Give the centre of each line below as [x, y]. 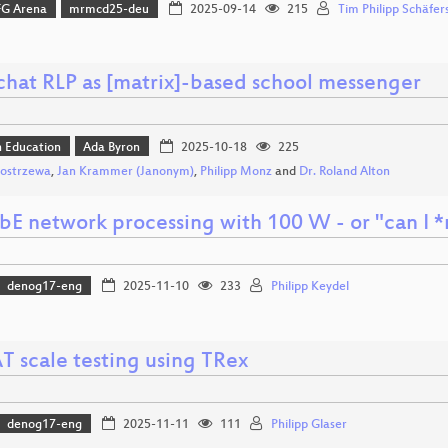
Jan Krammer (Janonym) [125, 171]
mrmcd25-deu [109, 9]
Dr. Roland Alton [344, 171]
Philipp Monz [236, 171]
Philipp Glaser [308, 425]
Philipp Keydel [309, 287]
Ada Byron [112, 147]
